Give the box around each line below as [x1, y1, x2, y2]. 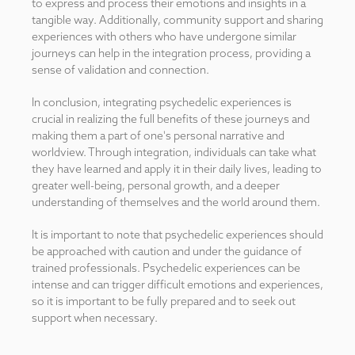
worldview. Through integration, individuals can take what [32, 145, 316, 159]
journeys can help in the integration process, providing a [32, 46, 311, 60]
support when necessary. [32, 311, 158, 325]
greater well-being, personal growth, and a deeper [32, 178, 280, 193]
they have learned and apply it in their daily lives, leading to [32, 162, 322, 176]
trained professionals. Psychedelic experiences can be [32, 261, 300, 275]
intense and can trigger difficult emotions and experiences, [32, 277, 323, 292]
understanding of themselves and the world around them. [32, 195, 320, 209]
